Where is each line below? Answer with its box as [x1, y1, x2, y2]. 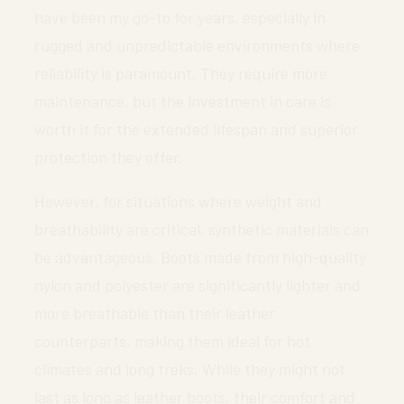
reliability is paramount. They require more [34, 62, 327, 83]
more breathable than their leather [34, 302, 275, 323]
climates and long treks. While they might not [34, 358, 345, 379]
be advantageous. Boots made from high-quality [34, 246, 366, 267]
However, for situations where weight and [34, 190, 322, 211]
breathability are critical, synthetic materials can [34, 218, 369, 239]
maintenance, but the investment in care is [34, 90, 331, 111]
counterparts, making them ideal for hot [34, 330, 310, 351]
